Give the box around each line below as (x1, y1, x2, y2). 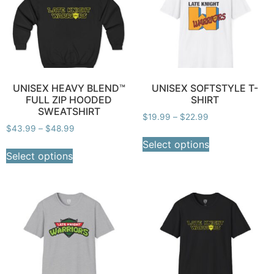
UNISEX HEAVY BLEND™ (12, 81, 125, 94)
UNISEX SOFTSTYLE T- (152, 81, 259, 94)
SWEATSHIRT (37, 105, 100, 117)
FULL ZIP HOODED (26, 93, 113, 106)
